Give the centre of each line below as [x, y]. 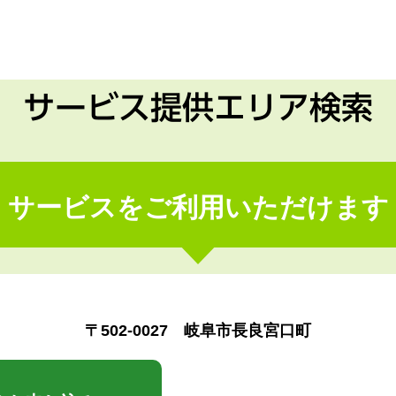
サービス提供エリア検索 [198, 107]
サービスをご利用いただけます [198, 207]
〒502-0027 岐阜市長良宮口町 [198, 331]
